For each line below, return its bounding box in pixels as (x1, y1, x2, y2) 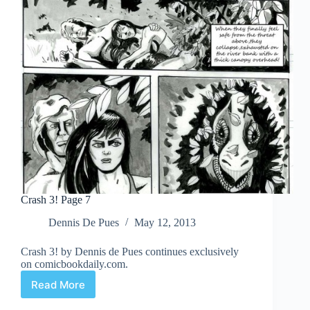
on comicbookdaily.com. (21, 258, 128, 271)
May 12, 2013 (134, 217, 196, 229)
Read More (31, 277, 85, 291)
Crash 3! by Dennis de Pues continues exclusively (21, 246, 239, 258)
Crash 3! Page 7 (21, 194, 91, 206)
